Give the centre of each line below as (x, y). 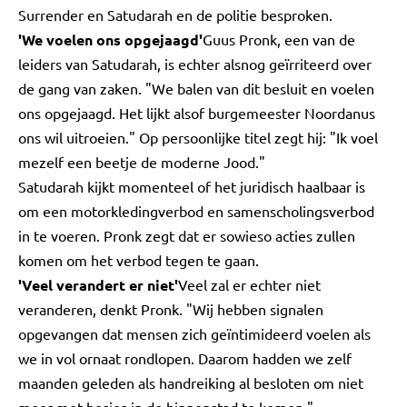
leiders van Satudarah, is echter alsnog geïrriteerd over (195, 64)
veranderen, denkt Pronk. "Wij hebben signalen (171, 309)
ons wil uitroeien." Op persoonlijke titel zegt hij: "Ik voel (198, 137)
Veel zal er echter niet (249, 284)
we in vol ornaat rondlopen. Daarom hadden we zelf (185, 358)
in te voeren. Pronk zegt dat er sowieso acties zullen (187, 235)
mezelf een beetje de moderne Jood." (142, 162)
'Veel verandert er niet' (98, 285)
